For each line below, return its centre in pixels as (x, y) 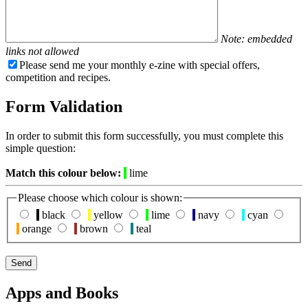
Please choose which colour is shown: (100, 197)
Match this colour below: (63, 173)
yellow (107, 215)
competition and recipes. (58, 77)
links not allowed (42, 51)
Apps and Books (62, 293)
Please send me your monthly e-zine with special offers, (140, 65)
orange (35, 229)
